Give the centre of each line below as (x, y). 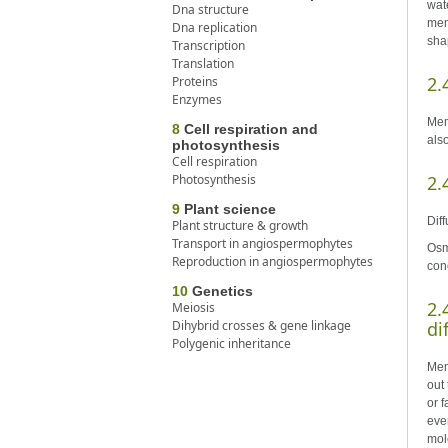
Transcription (208, 45)
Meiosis (193, 307)
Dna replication (214, 27)
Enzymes (197, 99)
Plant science (228, 208)
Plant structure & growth (240, 225)
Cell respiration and (249, 128)
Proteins (195, 81)
